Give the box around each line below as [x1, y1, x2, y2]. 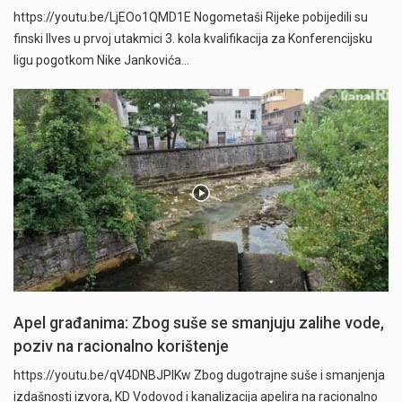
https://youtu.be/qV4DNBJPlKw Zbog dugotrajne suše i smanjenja [13, 367, 385, 382]
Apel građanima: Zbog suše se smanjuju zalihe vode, [13, 313, 384, 332]
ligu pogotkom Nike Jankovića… [13, 52, 189, 67]
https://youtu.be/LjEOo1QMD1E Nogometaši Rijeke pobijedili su [13, 9, 368, 24]
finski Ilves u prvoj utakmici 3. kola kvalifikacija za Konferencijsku [13, 31, 372, 46]
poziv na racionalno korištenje [13, 336, 229, 355]
